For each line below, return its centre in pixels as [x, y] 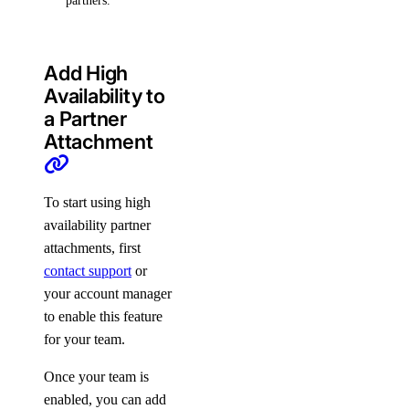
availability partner [97, 225]
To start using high [97, 203]
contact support [88, 271]
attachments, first [92, 248]
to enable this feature [103, 317]
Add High [86, 73]
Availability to [105, 96]
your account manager [108, 294]
